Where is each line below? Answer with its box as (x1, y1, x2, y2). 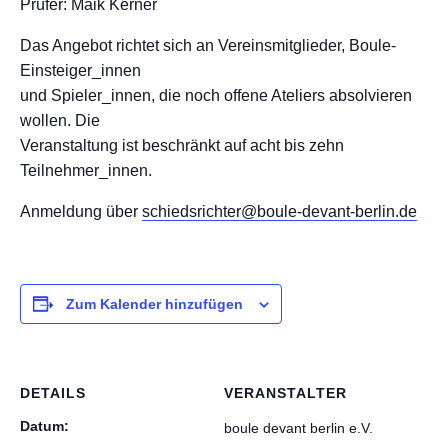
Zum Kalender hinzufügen (66, 296, 243, 312)
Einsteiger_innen (20, 62, 141, 79)
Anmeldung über (20, 203, 142, 220)
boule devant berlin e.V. (224, 420, 373, 436)
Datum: (20, 418, 69, 434)
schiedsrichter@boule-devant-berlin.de (142, 203, 417, 220)
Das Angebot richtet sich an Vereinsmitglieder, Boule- (20, 37, 396, 54)
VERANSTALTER (224, 385, 347, 401)
